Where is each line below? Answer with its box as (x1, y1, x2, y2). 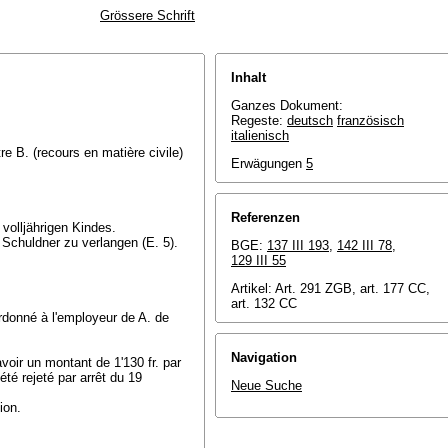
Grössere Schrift (100, 8, 195, 23)
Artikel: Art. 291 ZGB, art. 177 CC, (231, 281, 430, 296)
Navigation (231, 350, 297, 365)
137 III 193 (267, 238, 329, 253)
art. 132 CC (231, 296, 297, 311)
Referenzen (231, 210, 300, 225)
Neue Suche (231, 378, 302, 393)
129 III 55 (231, 253, 286, 268)
